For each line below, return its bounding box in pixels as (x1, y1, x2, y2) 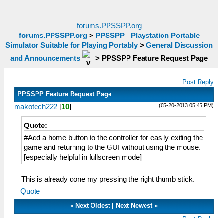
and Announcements (10, 54, 80, 62)
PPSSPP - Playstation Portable (95, 32, 200, 39)
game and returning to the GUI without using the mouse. (24, 144, 200, 151)
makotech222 (14, 103, 57, 110)
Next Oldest (75, 202, 110, 209)
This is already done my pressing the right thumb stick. (21, 175, 195, 183)
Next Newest (116, 202, 153, 209)
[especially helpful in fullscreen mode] (24, 153, 142, 161)
